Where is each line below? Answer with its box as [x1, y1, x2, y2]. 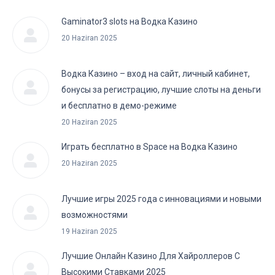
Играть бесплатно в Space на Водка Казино [61, 141, 238, 152]
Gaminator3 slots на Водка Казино [61, 16, 198, 26]
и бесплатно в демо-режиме [61, 100, 177, 110]
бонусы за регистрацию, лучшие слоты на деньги [61, 84, 261, 95]
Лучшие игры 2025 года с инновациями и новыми [61, 193, 261, 204]
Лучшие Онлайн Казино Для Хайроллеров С [61, 250, 240, 261]
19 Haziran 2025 [61, 227, 117, 236]
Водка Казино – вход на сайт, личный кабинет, [61, 68, 250, 79]
